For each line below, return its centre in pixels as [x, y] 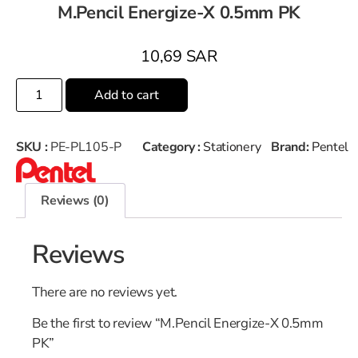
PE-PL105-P [86, 147]
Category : [173, 147]
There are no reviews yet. [105, 292]
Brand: [291, 147]
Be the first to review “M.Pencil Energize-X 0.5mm [178, 324]
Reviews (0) [75, 201]
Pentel [330, 147]
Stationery [232, 147]
